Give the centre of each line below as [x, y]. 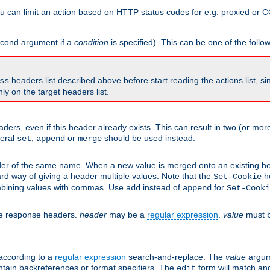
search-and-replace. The [176, 257]
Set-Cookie [237, 177]
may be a [127, 215]
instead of [162, 188]
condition [91, 42]
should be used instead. [149, 138]
